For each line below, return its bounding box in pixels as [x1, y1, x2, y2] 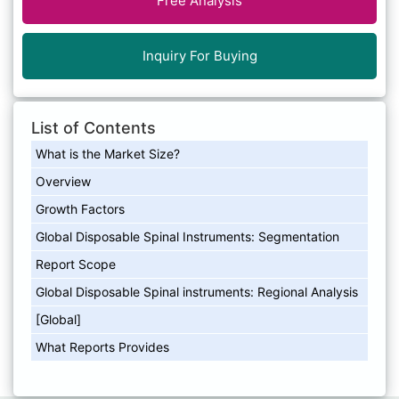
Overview [36, 173, 91, 189]
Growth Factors [36, 200, 125, 216]
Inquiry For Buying [142, 46, 257, 64]
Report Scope [36, 256, 116, 272]
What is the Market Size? [36, 145, 180, 161]
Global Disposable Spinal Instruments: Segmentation [36, 228, 339, 244]
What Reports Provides [36, 338, 169, 354]
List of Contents [31, 118, 156, 137]
